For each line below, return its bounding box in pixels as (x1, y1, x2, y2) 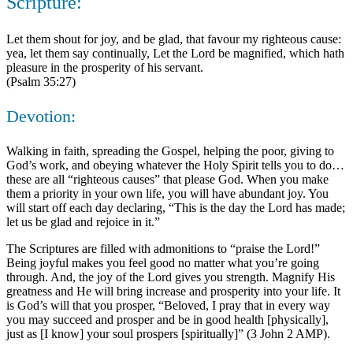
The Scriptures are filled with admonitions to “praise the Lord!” (6, 241, 320, 255)
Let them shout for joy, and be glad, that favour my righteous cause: (6, 32, 341, 46)
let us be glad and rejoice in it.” (6, 214, 160, 229)
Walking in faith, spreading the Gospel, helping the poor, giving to (6, 143, 334, 158)
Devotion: (6, 106, 76, 126)
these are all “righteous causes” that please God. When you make (6, 172, 329, 186)
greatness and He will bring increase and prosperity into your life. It (6, 284, 340, 298)
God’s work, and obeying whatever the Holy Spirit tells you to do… (6, 158, 344, 172)
